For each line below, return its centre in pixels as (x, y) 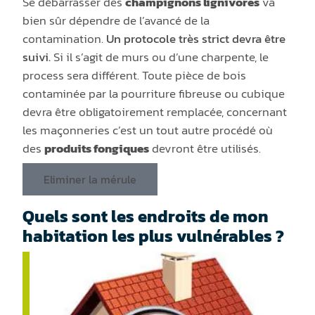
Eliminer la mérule (90, 180)
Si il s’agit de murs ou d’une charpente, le (161, 57)
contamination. (65, 39)
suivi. (38, 57)
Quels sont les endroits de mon (146, 217)
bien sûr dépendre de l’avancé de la (116, 21)
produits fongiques (97, 149)
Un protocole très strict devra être (196, 39)
